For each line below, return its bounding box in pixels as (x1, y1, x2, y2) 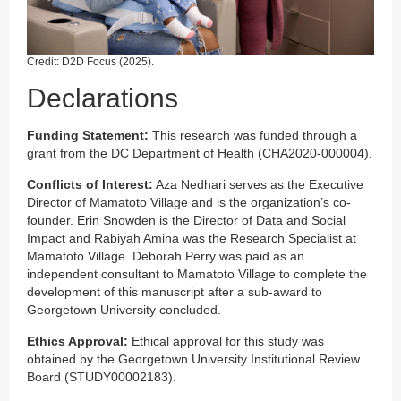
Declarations (27, 82, 178, 113)
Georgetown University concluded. (27, 302, 221, 317)
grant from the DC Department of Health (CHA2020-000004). (27, 145, 372, 160)
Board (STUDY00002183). (27, 369, 176, 384)
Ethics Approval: (27, 333, 128, 348)
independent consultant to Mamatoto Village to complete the (27, 266, 367, 281)
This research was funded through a (149, 127, 357, 142)
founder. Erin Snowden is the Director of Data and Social (27, 212, 346, 227)
